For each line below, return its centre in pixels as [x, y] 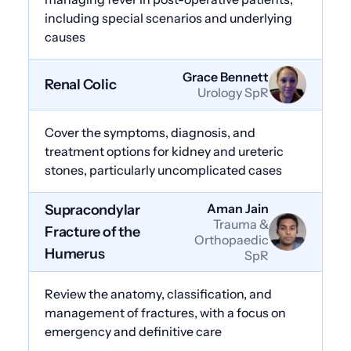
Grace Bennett [226, 76]
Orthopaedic [232, 239]
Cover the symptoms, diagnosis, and [150, 132]
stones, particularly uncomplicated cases [163, 170]
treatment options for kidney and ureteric [164, 151]
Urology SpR [233, 92]
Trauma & [241, 224]
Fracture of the [92, 232]
